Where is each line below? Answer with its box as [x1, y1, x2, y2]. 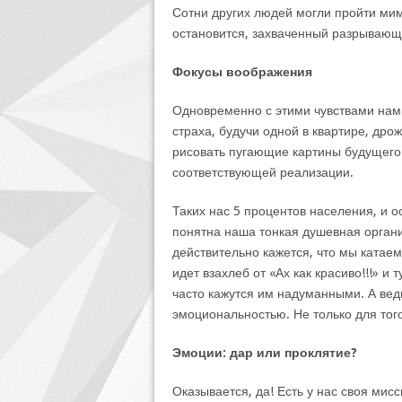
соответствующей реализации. [172, 165, 354, 179]
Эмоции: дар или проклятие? [172, 345, 357, 360]
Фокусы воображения [172, 65, 312, 79]
